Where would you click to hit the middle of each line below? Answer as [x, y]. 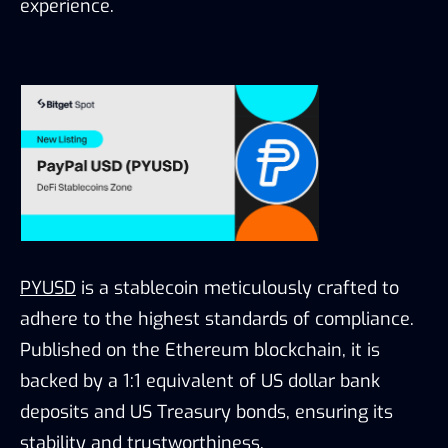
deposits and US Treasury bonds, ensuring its [206, 412]
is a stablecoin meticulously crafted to [237, 288]
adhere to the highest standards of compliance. [217, 319]
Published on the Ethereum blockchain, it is [200, 350]
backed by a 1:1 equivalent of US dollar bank [200, 381]
